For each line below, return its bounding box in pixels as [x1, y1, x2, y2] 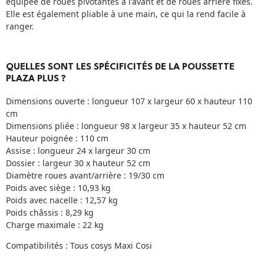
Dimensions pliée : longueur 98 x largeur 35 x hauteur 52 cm [6, 120, 246, 131]
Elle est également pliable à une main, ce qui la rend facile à [6, 8, 246, 20]
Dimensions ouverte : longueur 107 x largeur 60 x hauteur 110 [6, 95, 252, 107]
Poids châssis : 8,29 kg [6, 206, 94, 218]
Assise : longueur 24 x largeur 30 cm [6, 144, 150, 156]
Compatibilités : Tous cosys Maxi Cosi [6, 239, 152, 251]
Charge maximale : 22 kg [6, 219, 104, 230]
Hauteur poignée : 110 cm [6, 132, 108, 144]
